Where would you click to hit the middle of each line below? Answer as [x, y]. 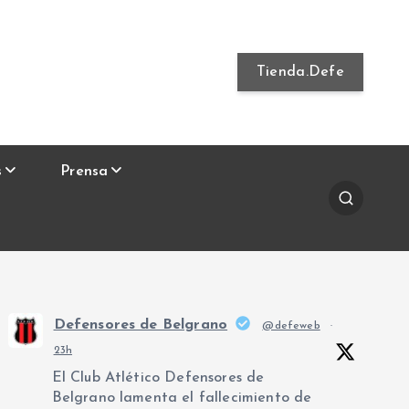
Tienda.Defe [300, 73]
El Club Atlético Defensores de [158, 378]
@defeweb [291, 326]
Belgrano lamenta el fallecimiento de [182, 398]
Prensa [84, 171]
